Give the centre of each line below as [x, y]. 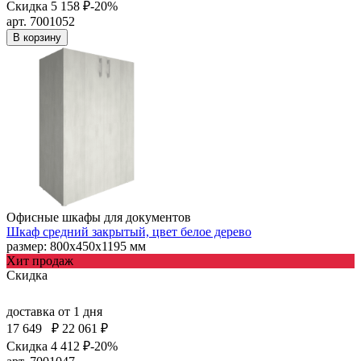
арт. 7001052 [41, 21]
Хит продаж [40, 260]
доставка [32, 311]
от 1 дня [80, 311]
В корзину [37, 37]
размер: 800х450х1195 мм [76, 246]
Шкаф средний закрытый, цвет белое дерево [129, 231]
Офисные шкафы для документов [99, 217]
